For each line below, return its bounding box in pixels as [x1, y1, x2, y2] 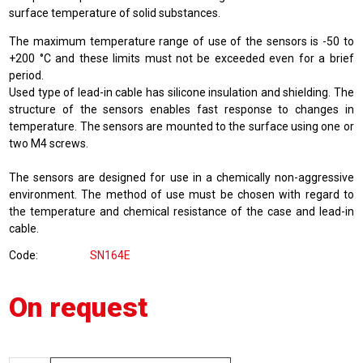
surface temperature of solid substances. [9, 6, 221, 19]
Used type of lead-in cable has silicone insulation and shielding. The [9, 86, 354, 99]
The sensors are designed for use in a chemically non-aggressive [9, 171, 354, 184]
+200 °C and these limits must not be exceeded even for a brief [9, 52, 354, 65]
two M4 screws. [9, 137, 89, 150]
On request [9, 291, 149, 323]
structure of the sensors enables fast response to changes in [9, 103, 354, 116]
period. [9, 69, 45, 82]
